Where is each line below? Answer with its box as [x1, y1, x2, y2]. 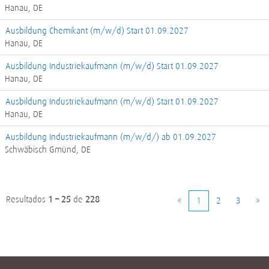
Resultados [6, 195, 48, 204]
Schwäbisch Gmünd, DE [5, 145, 91, 154]
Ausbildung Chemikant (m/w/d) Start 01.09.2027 [5, 26, 189, 35]
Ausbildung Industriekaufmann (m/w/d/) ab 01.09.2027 [5, 132, 216, 142]
